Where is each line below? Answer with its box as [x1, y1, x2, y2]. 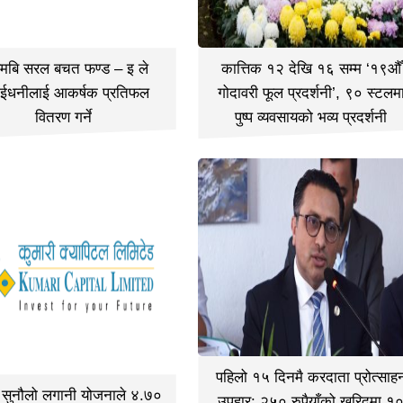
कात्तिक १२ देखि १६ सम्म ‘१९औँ [220, 60, 401, 78]
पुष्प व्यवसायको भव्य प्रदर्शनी [235, 109, 388, 127]
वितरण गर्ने [34, 109, 92, 127]
